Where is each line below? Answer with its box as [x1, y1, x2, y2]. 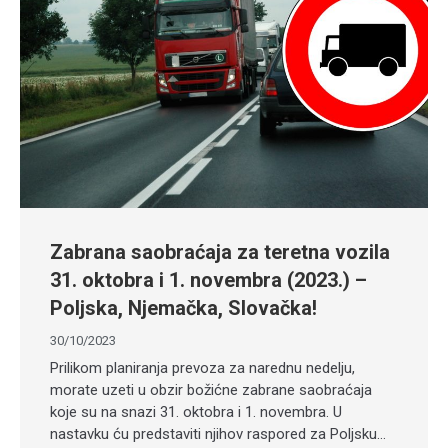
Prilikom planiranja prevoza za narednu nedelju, [50, 359, 355, 378]
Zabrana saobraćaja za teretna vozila [50, 240, 390, 265]
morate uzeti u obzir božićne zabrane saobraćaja [50, 381, 372, 400]
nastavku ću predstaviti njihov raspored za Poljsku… [50, 425, 386, 444]
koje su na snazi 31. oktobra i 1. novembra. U [50, 403, 342, 422]
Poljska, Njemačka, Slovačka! [50, 296, 317, 321]
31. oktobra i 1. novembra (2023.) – [50, 268, 367, 293]
